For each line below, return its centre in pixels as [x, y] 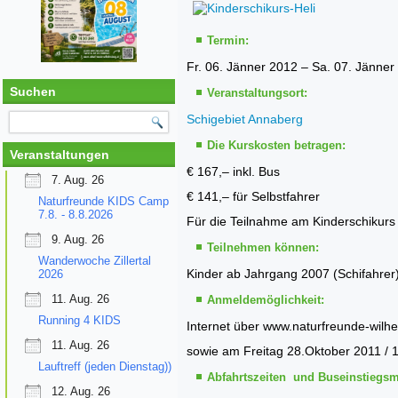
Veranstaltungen [60, 154]
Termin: [228, 40]
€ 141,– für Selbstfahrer [253, 196]
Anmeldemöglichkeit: [266, 300]
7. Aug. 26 [78, 179]
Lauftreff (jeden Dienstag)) [105, 366]
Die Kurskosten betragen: [276, 145]
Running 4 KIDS [80, 320]
